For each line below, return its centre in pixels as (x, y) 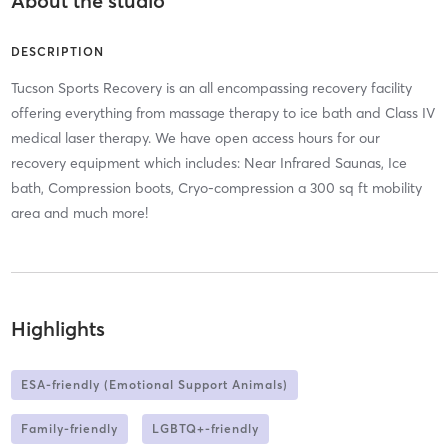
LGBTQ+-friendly (205, 428)
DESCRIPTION (57, 52)
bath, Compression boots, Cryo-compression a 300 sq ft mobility (216, 188)
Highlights (57, 328)
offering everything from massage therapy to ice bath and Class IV (222, 113)
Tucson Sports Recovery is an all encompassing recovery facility (211, 88)
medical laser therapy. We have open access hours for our (195, 138)
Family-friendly (69, 428)
